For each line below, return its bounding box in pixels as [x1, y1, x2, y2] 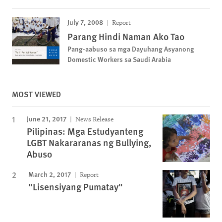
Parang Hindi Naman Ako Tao [67, 30, 184, 43]
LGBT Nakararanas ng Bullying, [27, 136, 152, 149]
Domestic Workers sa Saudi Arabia [67, 54, 171, 64]
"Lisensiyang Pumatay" [28, 180, 123, 193]
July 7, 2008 [67, 17, 103, 27]
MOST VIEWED [12, 88, 61, 100]
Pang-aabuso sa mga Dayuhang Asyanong [67, 44, 194, 54]
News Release [74, 115, 113, 123]
